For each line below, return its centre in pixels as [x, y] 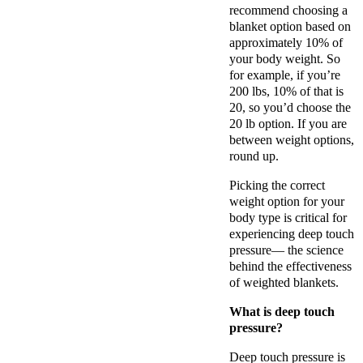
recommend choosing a [288, 11]
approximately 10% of [286, 43]
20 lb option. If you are [288, 124]
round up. [256, 156]
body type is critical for [288, 218]
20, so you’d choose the [290, 108]
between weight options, [292, 140]
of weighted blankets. [286, 283]
